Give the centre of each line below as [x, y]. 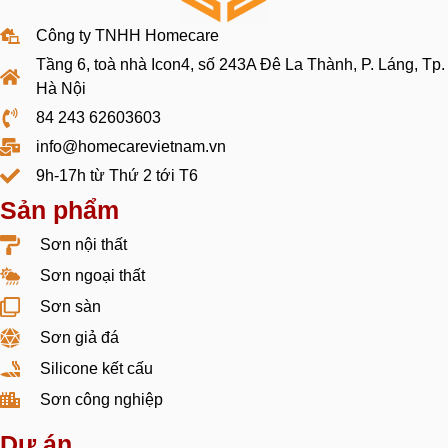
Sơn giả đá [79, 338]
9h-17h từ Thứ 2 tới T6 [117, 176]
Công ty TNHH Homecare [127, 36]
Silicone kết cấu [96, 369]
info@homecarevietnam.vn [131, 147]
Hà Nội [61, 89]
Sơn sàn [70, 307]
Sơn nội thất [83, 245]
